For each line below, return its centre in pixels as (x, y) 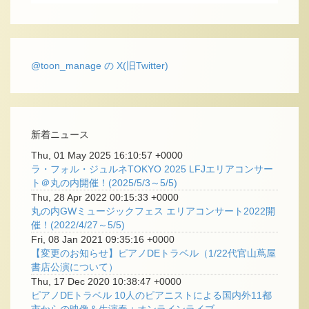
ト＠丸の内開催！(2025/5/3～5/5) (104, 183)
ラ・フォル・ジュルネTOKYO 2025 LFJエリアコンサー (152, 169)
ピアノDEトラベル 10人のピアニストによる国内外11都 (151, 296)
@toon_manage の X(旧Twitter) (100, 66)
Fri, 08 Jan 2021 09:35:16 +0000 (103, 240)
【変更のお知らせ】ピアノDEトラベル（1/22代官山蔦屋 (153, 253)
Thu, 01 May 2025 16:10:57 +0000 (107, 156)
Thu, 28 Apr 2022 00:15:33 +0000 (105, 198)
